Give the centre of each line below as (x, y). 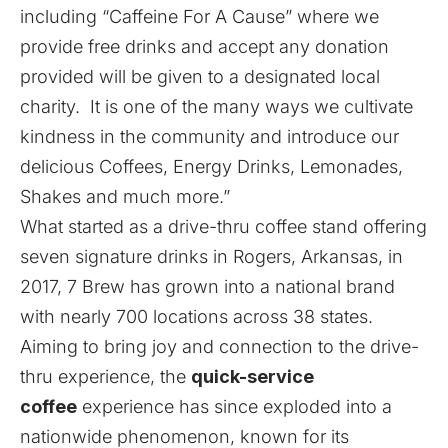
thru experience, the (105, 376)
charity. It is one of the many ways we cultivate (216, 106)
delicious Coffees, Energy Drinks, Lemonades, (211, 166)
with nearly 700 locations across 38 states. (196, 316)
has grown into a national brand (260, 286)
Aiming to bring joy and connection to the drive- (219, 346)
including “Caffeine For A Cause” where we (199, 16)
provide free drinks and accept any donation (204, 46)
